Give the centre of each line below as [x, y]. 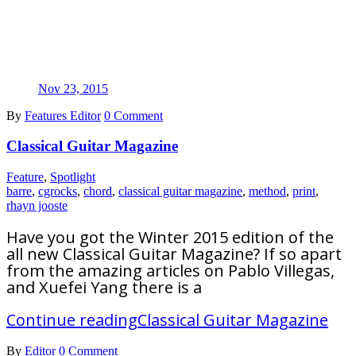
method [267, 191]
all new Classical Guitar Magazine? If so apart [174, 254]
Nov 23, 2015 [73, 88]
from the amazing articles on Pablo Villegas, [170, 271]
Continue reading [72, 320]
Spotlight [73, 177]
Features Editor [63, 115]
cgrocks [58, 191]
